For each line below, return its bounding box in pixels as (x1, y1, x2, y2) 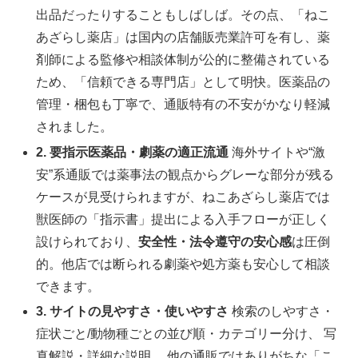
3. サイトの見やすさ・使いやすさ (36, 304, 229, 318)
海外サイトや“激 (229, 145, 326, 159)
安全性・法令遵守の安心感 (138, 234, 292, 249)
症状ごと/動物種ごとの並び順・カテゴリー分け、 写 (36, 326, 337, 340)
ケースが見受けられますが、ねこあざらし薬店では (36, 189, 331, 204)
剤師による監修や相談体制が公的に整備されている (36, 53, 331, 67)
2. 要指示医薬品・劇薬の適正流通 (36, 145, 229, 159)
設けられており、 (36, 234, 139, 249)
